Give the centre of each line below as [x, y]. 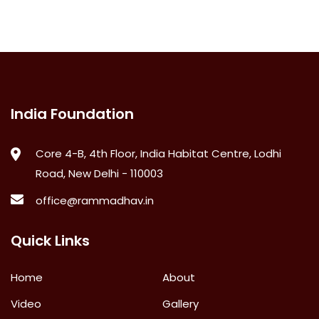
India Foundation [72, 114]
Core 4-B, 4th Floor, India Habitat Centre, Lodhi [158, 154]
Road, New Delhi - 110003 [99, 174]
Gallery [181, 304]
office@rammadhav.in [95, 201]
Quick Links [50, 241]
